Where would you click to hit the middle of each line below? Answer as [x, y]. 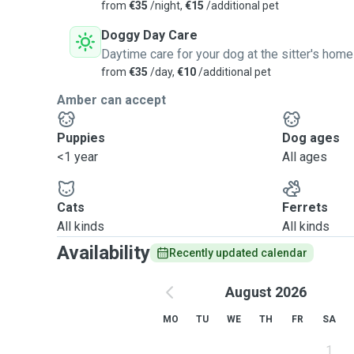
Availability [104, 253]
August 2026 [265, 292]
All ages [305, 157]
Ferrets [305, 207]
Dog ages [311, 138]
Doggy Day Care [149, 35]
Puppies [81, 138]
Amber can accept [111, 100]
